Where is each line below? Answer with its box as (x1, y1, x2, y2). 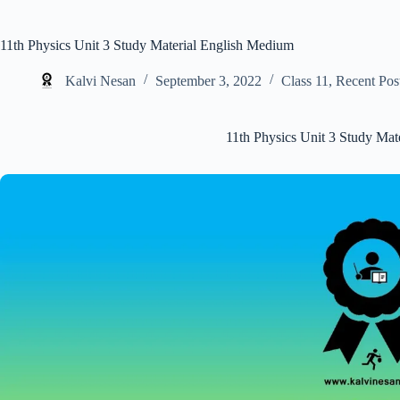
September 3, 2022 (155, 72, 262, 88)
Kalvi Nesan (65, 72, 136, 88)
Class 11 (281, 72, 329, 88)
